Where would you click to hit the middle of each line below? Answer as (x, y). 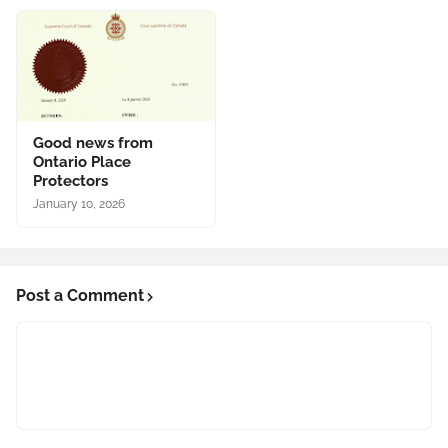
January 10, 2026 (79, 204)
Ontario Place (82, 162)
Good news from (93, 143)
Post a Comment (80, 295)
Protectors (70, 181)
